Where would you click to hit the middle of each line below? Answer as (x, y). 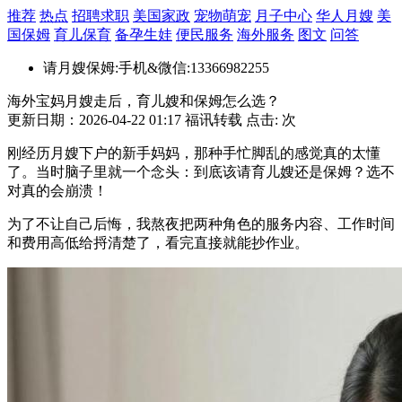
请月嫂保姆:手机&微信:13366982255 (156, 68)
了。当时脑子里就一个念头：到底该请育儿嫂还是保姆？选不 (201, 172)
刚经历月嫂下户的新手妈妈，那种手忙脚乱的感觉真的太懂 (194, 153)
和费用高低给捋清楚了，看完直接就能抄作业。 (158, 243)
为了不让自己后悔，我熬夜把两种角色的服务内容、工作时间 (201, 224)
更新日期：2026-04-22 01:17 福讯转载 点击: (144, 120)
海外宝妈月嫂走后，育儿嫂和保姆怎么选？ (144, 101)
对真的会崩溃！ (57, 191)
